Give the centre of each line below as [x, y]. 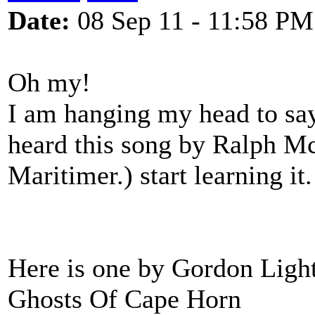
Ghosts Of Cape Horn [124, 299]
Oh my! [49, 82]
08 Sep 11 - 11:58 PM [192, 20]
